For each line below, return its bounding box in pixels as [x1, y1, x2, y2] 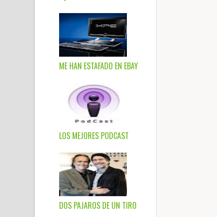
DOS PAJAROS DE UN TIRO [59, 200, 137, 211]
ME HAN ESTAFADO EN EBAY [59, 60, 138, 72]
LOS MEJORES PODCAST [59, 130, 129, 141]
